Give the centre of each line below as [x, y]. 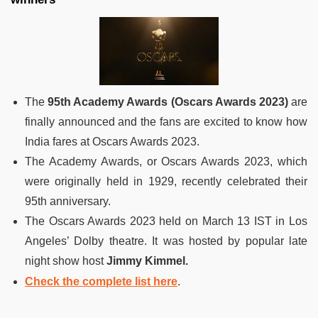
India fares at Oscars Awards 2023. [112, 141]
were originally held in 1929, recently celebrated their [166, 181]
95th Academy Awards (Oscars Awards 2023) [168, 102]
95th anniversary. [68, 201]
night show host [66, 261]
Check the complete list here [101, 281]
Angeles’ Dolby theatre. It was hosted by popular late [166, 241]
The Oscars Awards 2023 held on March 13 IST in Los [166, 221]
